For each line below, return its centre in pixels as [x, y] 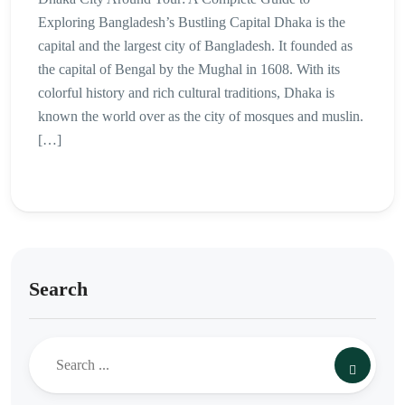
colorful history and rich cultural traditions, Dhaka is [186, 93]
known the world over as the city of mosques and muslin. [201, 117]
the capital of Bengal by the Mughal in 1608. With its [189, 70]
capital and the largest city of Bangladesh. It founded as [195, 46]
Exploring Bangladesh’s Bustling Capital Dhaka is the [192, 23]
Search [58, 289]
